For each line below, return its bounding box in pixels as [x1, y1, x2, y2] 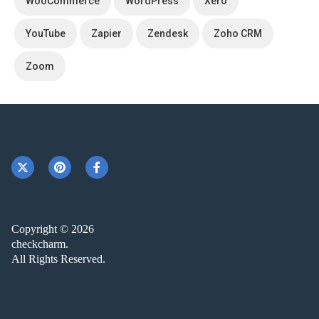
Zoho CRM [214, 28, 262, 40]
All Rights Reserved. [11, 253, 105, 266]
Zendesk [147, 28, 188, 40]
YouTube [26, 28, 66, 40]
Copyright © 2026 [11, 223, 94, 236]
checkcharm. [11, 238, 68, 251]
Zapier [91, 28, 122, 40]
